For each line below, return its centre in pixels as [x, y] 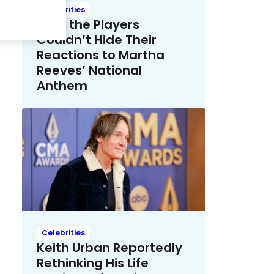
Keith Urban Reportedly [109, 248]
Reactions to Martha [101, 55]
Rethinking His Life [93, 263]
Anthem [62, 85]
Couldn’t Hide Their [97, 39]
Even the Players [88, 24]
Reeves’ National [89, 70]
